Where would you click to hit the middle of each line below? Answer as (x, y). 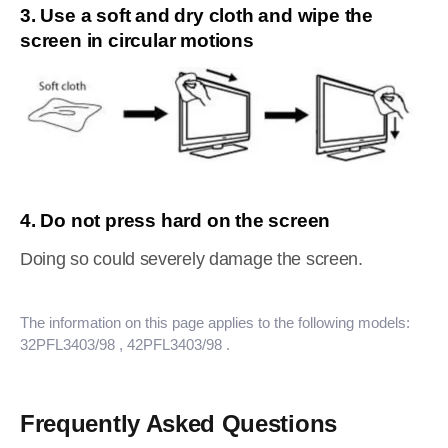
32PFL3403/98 (67, 344)
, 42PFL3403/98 (170, 344)
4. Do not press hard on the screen (175, 220)
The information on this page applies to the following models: (215, 322)
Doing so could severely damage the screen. (191, 259)
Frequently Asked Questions (178, 423)
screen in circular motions (137, 40)
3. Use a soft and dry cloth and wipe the (196, 15)
